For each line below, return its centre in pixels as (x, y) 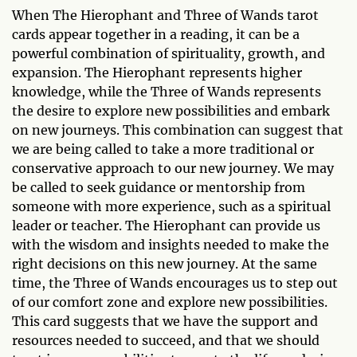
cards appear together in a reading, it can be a (156, 35)
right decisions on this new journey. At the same (165, 264)
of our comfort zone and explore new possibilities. (170, 302)
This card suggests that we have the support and (165, 322)
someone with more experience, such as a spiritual (171, 207)
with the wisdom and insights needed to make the (171, 245)
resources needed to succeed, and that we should (166, 341)
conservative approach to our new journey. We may (173, 169)
